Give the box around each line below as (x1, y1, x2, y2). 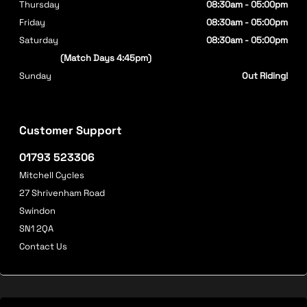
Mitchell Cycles (19, 169, 84, 181)
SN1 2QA (19, 222, 53, 234)
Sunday (19, 69, 51, 82)
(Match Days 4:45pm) (60, 51, 151, 64)
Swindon (19, 204, 56, 217)
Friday (19, 16, 45, 28)
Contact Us (19, 240, 67, 252)
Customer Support (19, 122, 122, 138)
